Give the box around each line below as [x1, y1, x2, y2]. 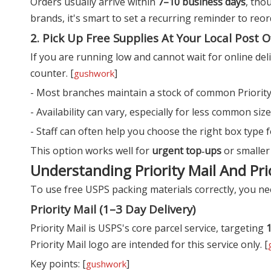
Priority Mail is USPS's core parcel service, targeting [30, 221, 266, 235]
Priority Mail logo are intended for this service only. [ [30, 237, 268, 251]
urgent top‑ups [152, 143, 221, 157]
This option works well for [30, 143, 152, 157]
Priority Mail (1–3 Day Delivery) [30, 201, 195, 217]
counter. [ [30, 66, 74, 80]
